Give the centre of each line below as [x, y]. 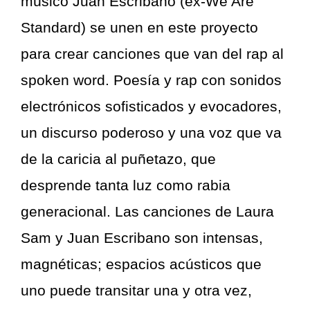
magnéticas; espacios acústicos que [141, 264]
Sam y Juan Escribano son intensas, [142, 237]
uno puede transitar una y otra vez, [136, 290]
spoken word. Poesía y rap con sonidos [151, 80]
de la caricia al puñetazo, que [118, 158]
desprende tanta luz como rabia [126, 185]
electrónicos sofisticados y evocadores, [151, 106]
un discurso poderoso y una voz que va [151, 132]
